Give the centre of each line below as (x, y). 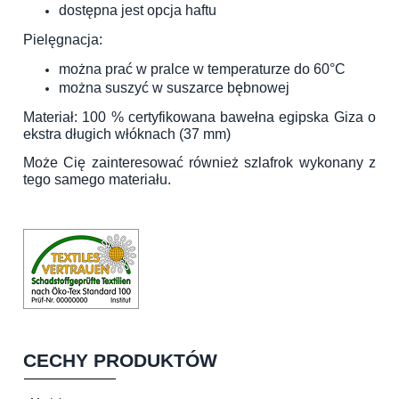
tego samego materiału (95, 180)
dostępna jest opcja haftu (138, 11)
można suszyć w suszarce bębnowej (174, 88)
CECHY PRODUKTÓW (120, 360)
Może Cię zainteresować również (134, 163)
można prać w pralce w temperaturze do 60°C (202, 69)
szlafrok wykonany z (310, 163)
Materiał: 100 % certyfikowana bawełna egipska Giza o (199, 118)
